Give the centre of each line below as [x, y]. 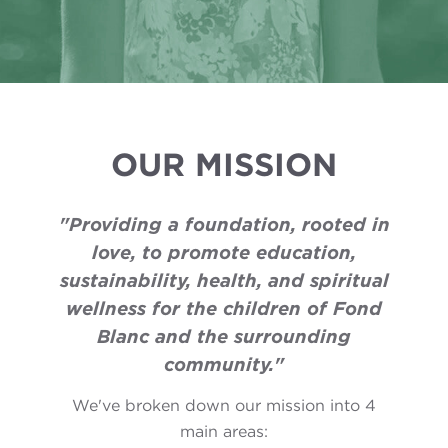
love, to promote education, [224, 252]
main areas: [224, 431]
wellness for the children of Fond [224, 308]
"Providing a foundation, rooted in [224, 224]
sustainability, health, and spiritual [224, 280]
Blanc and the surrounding [224, 336]
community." [224, 364]
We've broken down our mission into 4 [224, 405]
